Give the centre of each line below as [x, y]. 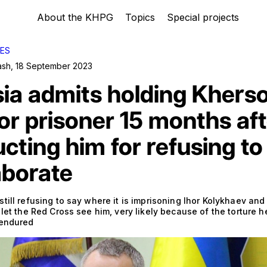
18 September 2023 [54, 66]
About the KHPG [75, 17]
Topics [140, 17]
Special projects [203, 17]
